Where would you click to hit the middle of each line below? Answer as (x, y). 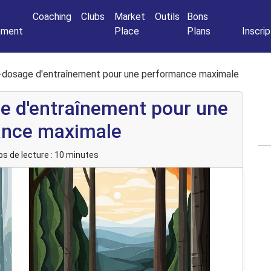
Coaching (52, 17)
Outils (167, 17)
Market (130, 17)
